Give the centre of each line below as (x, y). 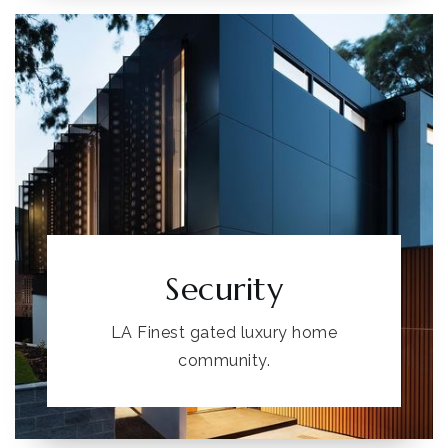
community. (224, 360)
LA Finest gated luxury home (224, 332)
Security (224, 289)
